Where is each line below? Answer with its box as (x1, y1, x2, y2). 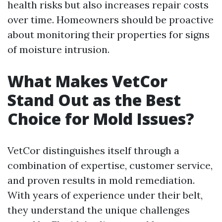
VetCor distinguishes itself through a (7, 144, 179, 157)
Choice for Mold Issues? (7, 108, 194, 129)
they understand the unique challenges (7, 204, 190, 216)
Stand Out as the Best (7, 89, 181, 111)
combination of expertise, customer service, (7, 159, 213, 171)
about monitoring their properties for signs (7, 28, 210, 41)
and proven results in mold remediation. (7, 174, 195, 186)
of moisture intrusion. (7, 43, 110, 55)
